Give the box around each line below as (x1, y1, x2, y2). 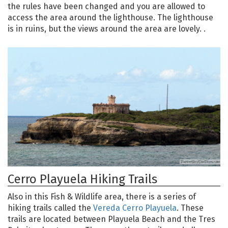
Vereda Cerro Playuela (93, 203, 177, 213)
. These (177, 203, 204, 213)
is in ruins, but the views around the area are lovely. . (8, 24, 206, 34)
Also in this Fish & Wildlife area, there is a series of (8, 192, 196, 202)
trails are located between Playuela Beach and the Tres (8, 214, 215, 224)
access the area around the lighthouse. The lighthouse (8, 13, 213, 23)
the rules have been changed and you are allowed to (8, 2, 205, 12)
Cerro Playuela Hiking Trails (8, 172, 157, 187)
